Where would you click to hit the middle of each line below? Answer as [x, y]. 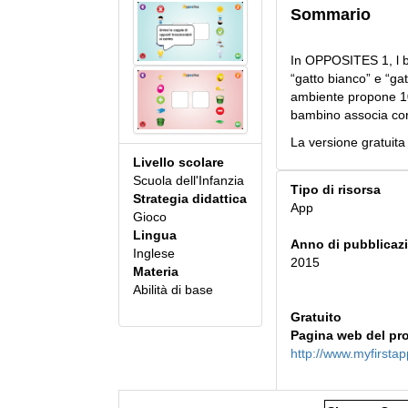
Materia [156, 272]
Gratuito [316, 317]
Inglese [154, 254]
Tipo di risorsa [335, 190]
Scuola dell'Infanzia [189, 181]
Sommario [330, 15]
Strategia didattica [190, 199]
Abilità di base [173, 290]
